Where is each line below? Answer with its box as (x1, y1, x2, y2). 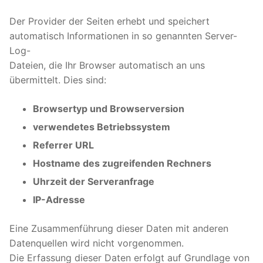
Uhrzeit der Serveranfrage (33, 175, 154, 187)
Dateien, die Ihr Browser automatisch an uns (9, 59, 205, 71)
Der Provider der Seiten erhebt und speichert (9, 15, 210, 27)
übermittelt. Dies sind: (9, 73, 106, 86)
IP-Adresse (33, 193, 85, 205)
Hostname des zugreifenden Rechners (33, 157, 211, 169)
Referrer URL (33, 139, 94, 151)
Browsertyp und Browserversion (33, 102, 184, 114)
